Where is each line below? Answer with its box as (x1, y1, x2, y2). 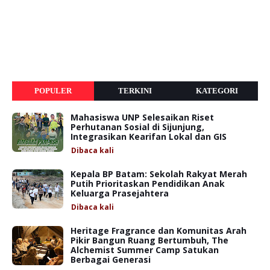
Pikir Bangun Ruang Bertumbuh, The (71, 234, 228, 246)
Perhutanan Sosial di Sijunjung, (71, 121, 204, 133)
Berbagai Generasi (71, 253, 151, 265)
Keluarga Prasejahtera (71, 187, 169, 199)
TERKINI (118, 86, 152, 95)
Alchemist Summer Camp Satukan (71, 243, 219, 256)
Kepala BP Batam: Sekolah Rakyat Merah (71, 168, 247, 180)
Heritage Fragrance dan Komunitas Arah (71, 224, 246, 236)
